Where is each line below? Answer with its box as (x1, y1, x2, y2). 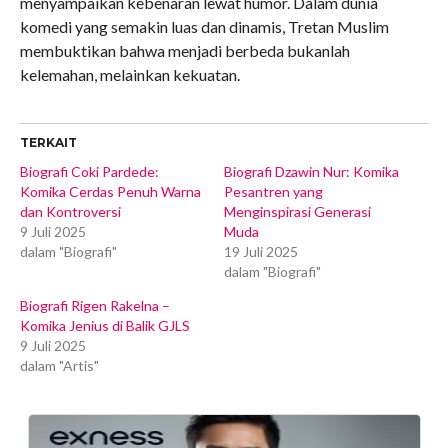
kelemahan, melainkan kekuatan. (19, 64, 240, 84)
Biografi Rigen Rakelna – (19, 296, 170, 314)
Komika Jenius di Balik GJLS (19, 316, 190, 334)
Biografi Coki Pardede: (19, 162, 159, 180)
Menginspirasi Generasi (223, 202, 371, 220)
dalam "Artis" (19, 356, 99, 374)
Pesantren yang (223, 182, 323, 200)
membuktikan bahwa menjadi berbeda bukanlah (19, 40, 350, 60)
